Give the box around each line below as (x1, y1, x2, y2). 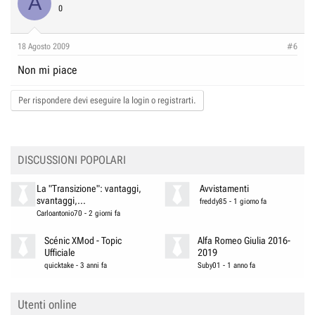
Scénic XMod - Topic (44, 234, 122, 247)
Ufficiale (44, 246, 76, 259)
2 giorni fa (88, 208, 120, 218)
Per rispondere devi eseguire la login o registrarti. (18, 94, 196, 105)
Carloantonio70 (36, 208, 82, 218)
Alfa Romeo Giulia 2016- (198, 234, 291, 247)
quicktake (44, 260, 75, 270)
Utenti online (18, 297, 77, 311)
